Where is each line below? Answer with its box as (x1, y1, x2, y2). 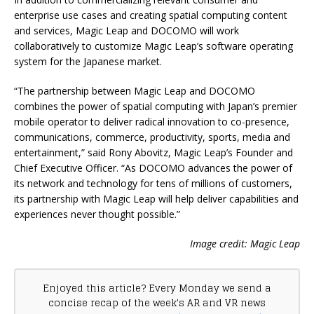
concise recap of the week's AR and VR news (48, 294, 266, 311)
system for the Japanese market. (14, 54, 162, 68)
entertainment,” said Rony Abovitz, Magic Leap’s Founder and (14, 145, 293, 159)
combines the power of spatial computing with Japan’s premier (14, 99, 297, 113)
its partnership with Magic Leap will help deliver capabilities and (14, 191, 299, 205)
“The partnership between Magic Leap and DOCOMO (14, 83, 255, 97)
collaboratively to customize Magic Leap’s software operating (14, 39, 293, 53)
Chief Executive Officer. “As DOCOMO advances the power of (14, 161, 292, 175)
